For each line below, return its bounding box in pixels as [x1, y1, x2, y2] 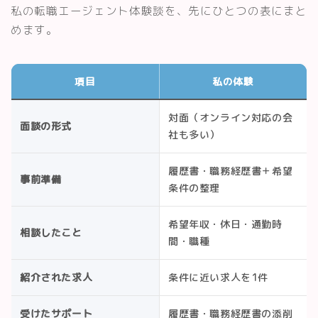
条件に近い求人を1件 [168, 270, 268, 284]
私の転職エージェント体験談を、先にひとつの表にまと [11, 2, 307, 18]
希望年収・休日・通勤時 [168, 216, 283, 231]
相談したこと [20, 225, 82, 239]
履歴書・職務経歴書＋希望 [168, 163, 293, 177]
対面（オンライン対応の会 [168, 110, 293, 124]
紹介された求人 [20, 270, 93, 284]
